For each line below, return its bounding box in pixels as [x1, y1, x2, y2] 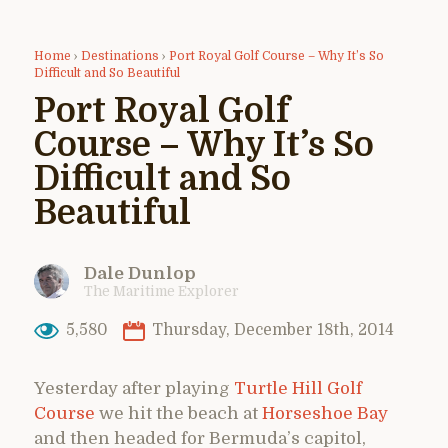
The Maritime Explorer [84, 283, 239, 299]
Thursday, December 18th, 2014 [147, 321, 394, 340]
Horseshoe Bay [262, 403, 388, 423]
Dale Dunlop [84, 263, 196, 283]
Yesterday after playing [34, 378, 234, 398]
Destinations [81, 48, 159, 63]
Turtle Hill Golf [234, 378, 362, 398]
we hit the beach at [95, 403, 262, 423]
